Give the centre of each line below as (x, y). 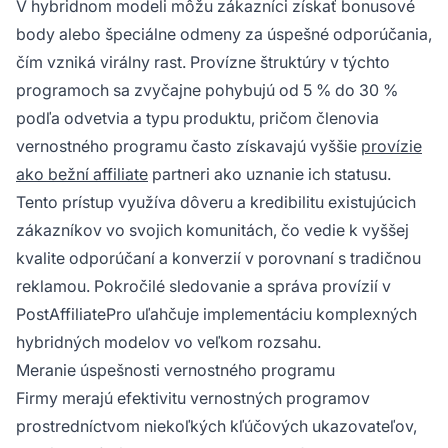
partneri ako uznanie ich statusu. (269, 173)
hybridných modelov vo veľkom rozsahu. (168, 341)
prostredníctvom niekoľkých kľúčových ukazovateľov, (216, 425)
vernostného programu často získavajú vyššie (188, 145)
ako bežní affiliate (82, 173)
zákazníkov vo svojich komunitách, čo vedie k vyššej (212, 229)
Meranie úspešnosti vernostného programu (175, 369)
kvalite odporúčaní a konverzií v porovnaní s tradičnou (218, 257)
